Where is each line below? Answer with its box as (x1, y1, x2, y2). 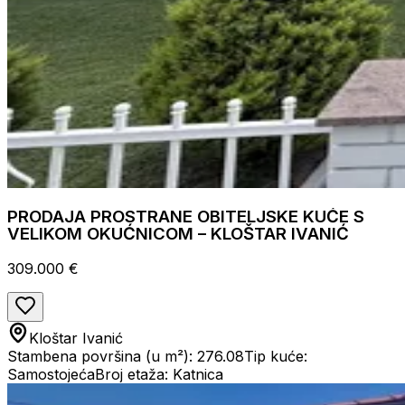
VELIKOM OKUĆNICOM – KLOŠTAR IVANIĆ (7, 223, 349, 245)
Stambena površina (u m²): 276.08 (7, 347, 244, 366)
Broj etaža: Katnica (95, 365, 223, 384)
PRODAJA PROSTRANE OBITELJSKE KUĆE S (7, 206, 364, 228)
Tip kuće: (244, 347, 307, 366)
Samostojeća (7, 365, 95, 384)
